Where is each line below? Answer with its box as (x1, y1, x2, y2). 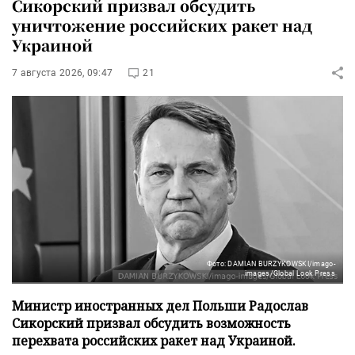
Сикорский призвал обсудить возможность (12, 314, 291, 332)
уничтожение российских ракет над (12, 13, 312, 36)
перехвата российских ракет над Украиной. (12, 331, 296, 349)
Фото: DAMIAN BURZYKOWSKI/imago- (206, 259, 335, 268)
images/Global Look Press (244, 269, 335, 277)
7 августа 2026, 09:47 (12, 67, 113, 78)
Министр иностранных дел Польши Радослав (12, 296, 308, 315)
